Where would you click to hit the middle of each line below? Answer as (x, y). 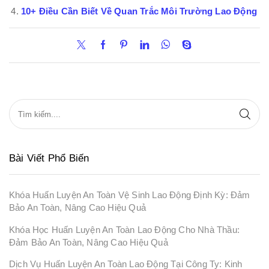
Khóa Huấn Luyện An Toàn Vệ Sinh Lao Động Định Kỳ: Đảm (130, 195)
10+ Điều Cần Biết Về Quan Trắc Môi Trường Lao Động (139, 12)
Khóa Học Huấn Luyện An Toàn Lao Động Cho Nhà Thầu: (125, 230)
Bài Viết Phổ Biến (49, 159)
